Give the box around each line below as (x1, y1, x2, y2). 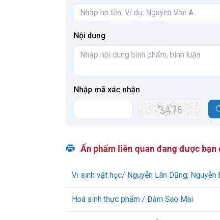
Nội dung (74, 31, 106, 40)
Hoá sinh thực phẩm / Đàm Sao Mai (72, 194, 193, 204)
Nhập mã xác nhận (74, 85, 140, 94)
